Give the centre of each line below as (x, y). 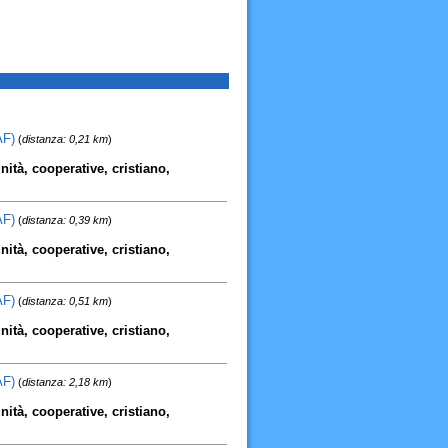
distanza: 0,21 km (64, 139)
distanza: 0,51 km (64, 301)
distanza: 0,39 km (64, 220)
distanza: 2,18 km (64, 382)
